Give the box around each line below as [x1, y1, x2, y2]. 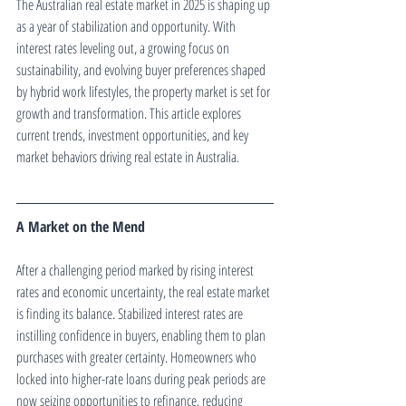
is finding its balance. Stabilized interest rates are [16, 304, 246, 324]
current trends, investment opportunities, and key [16, 125, 251, 146]
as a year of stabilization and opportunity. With [16, 16, 238, 37]
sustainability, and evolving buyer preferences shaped [16, 60, 268, 81]
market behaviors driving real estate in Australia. [16, 147, 239, 168]
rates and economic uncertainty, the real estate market [16, 282, 273, 303]
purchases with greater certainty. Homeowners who [16, 347, 259, 368]
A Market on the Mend [16, 217, 145, 237]
